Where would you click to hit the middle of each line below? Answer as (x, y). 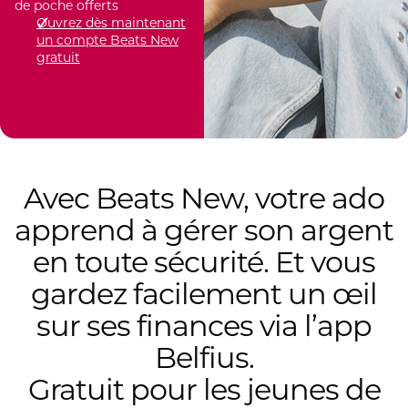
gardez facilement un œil (204, 294)
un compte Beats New (107, 40)
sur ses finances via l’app (204, 326)
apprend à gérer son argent (204, 230)
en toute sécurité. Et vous (204, 262)
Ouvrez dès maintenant (111, 23)
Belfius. (204, 357)
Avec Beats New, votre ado (204, 198)
